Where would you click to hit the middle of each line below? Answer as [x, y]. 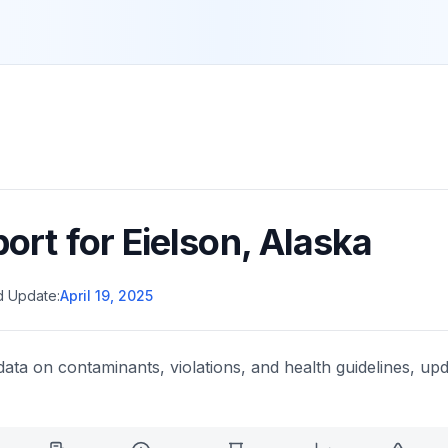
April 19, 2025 [106, 295]
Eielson [181, 242]
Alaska [315, 242]
